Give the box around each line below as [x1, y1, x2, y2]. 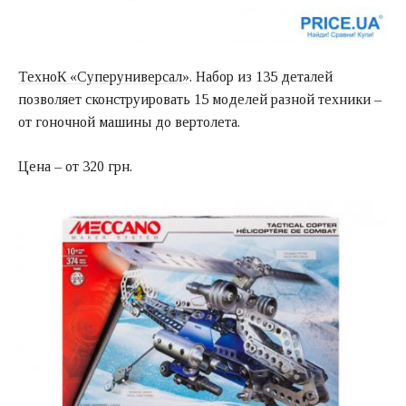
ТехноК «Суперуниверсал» [18, 69, 189, 85]
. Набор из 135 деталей [189, 69, 333, 85]
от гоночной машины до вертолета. [18, 114, 240, 130]
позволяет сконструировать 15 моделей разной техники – [18, 92, 382, 108]
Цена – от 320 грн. [18, 159, 132, 175]
